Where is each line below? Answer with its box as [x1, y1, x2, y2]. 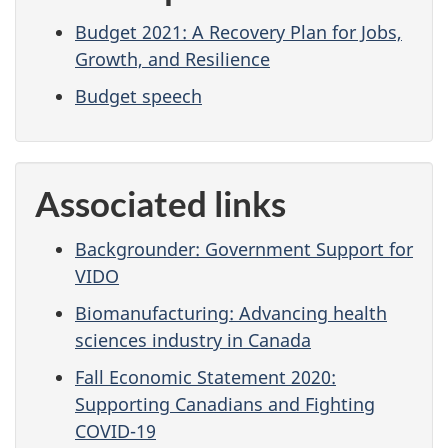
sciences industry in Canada [75, 328, 311, 353]
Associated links [35, 181, 286, 224]
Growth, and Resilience [75, 47, 270, 72]
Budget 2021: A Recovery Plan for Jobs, [75, 20, 402, 45]
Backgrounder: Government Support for [75, 237, 413, 262]
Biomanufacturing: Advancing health [75, 301, 387, 326]
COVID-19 [75, 419, 156, 444]
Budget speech [75, 84, 202, 109]
